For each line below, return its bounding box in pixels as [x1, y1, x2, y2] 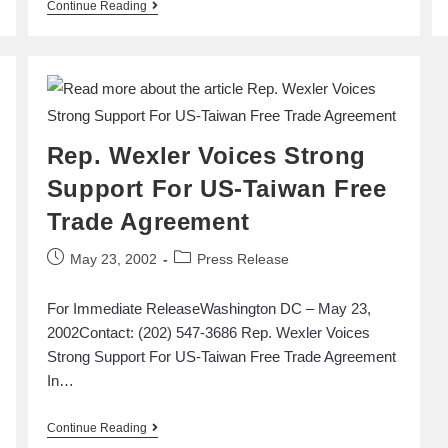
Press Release [196, 250, 289, 267]
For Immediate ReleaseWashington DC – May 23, [46, 299, 371, 317]
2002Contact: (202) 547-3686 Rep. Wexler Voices [46, 323, 370, 341]
